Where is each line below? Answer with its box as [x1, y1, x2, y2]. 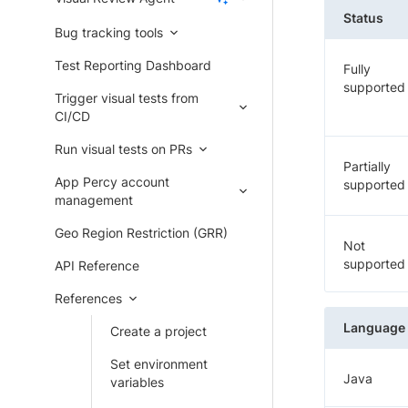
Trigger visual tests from [55, 90, 199, 106]
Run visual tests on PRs [55, 141, 192, 157]
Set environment [110, 356, 208, 372]
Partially [343, 158, 391, 175]
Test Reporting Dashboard [55, 57, 211, 73]
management [55, 192, 133, 208]
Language [343, 320, 405, 336]
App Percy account [55, 174, 169, 189]
